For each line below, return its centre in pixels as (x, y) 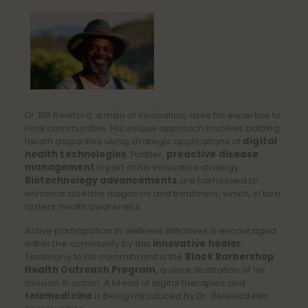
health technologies (76, 154)
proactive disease (212, 154)
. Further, (146, 154)
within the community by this (89, 244)
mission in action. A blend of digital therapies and (135, 283)
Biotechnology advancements (101, 180)
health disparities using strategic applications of (134, 141)
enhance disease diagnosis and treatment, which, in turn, (154, 194)
